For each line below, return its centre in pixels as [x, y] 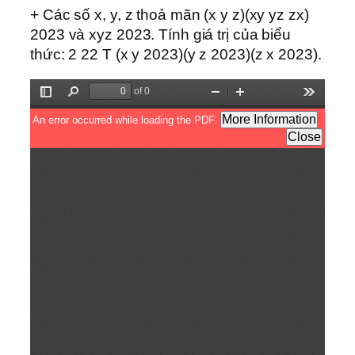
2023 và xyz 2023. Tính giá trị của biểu [161, 35]
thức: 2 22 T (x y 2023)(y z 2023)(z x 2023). [176, 55]
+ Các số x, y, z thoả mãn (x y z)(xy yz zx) [170, 15]
